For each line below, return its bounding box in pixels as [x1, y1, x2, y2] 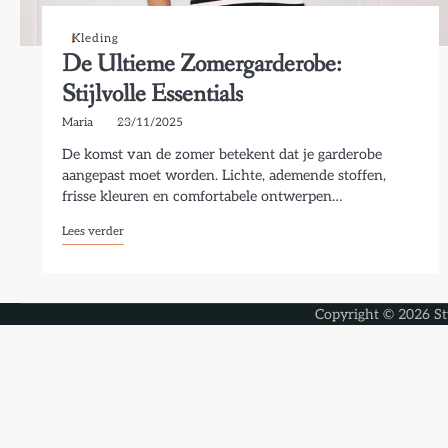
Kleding [72, 31, 120, 45]
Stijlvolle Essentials [62, 78, 244, 111]
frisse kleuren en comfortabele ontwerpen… [62, 188, 343, 205]
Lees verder [62, 224, 125, 238]
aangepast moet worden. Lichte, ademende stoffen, [62, 167, 387, 184]
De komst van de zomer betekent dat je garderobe [62, 146, 383, 163]
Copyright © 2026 [315, 306, 434, 323]
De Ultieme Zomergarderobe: [62, 48, 343, 81]
